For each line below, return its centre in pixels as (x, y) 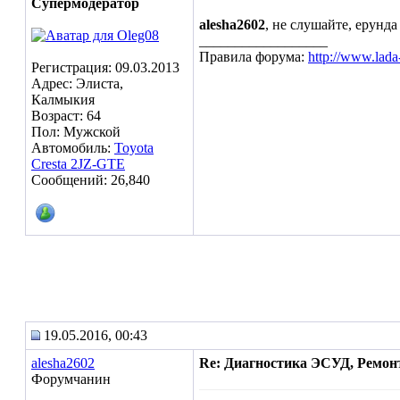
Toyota (134, 148)
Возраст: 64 (66, 116)
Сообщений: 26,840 (91, 180)
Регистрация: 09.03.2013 (105, 67)
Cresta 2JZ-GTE (78, 164)
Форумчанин (71, 379)
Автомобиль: (73, 148)
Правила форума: (254, 57)
